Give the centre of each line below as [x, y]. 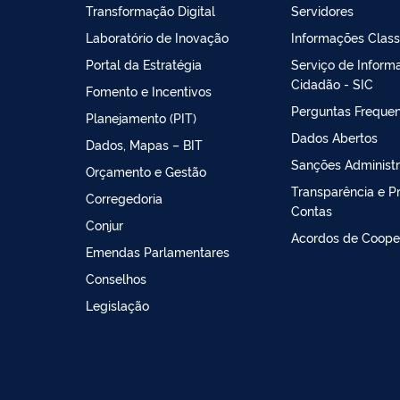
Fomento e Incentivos [149, 90]
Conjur [104, 224]
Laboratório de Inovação [157, 37]
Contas [312, 210]
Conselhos [116, 278]
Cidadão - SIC [333, 83]
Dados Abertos [335, 137]
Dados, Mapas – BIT [144, 144]
